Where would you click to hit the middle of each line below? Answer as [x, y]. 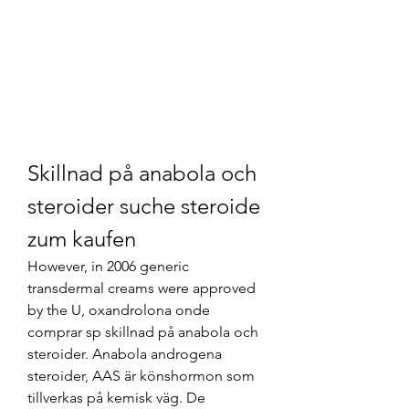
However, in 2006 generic [108, 266]
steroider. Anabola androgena [125, 353]
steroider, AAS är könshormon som [141, 375]
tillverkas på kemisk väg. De [116, 397]
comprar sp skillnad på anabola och [143, 331]
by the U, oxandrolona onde [119, 309]
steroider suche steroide [144, 205]
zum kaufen [82, 238]
